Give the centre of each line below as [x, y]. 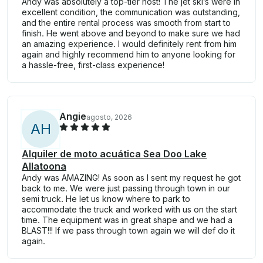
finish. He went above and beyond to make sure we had [131, 33]
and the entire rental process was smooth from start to [126, 23]
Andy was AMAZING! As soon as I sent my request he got [131, 178]
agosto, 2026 [109, 117]
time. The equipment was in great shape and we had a [127, 220]
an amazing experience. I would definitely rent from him [129, 44]
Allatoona [44, 166]
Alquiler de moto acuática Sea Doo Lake [114, 154]
